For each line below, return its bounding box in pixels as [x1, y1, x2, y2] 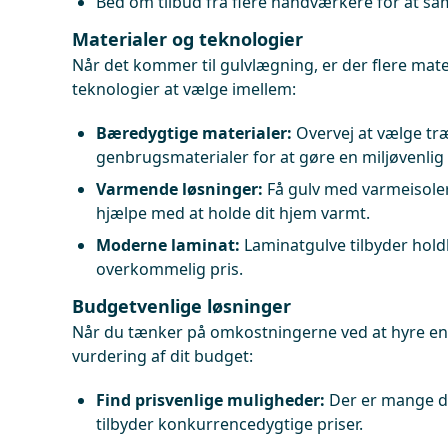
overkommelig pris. [96, 258, 243, 280]
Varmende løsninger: [96, 178, 263, 200]
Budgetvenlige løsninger [72, 294, 291, 318]
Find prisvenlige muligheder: [96, 389, 325, 411]
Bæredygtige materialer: [96, 122, 292, 144]
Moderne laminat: [96, 234, 240, 256]
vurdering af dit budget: [72, 345, 253, 367]
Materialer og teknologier [72, 27, 303, 51]
